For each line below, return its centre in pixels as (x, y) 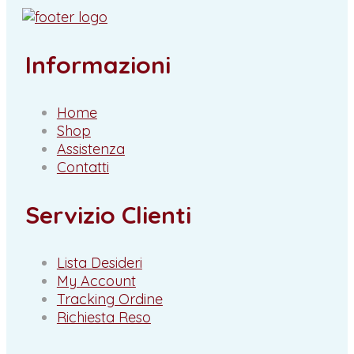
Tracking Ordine (109, 299)
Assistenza (90, 149)
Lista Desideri (99, 263)
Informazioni (98, 65)
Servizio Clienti (108, 215)
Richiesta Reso (104, 318)
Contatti (83, 168)
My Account (96, 281)
